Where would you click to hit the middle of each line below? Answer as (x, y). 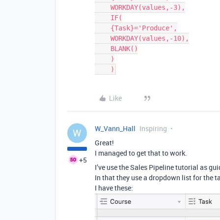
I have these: (114, 188)
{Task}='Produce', (103, 28)
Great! (104, 143)
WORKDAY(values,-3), (103, 7)
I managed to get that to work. (141, 153)
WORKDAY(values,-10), (103, 38)
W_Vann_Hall (115, 128)
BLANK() (103, 49)
